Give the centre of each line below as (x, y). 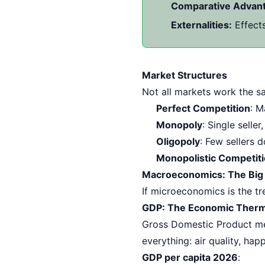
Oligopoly (178, 141)
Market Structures (185, 75)
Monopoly (179, 125)
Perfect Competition (203, 108)
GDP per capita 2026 (190, 257)
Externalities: (201, 25)
